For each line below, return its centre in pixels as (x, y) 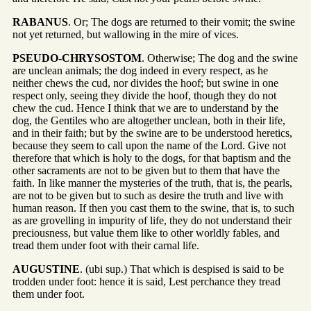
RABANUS (40, 22)
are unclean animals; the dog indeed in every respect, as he (140, 71)
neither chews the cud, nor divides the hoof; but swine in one (145, 83)
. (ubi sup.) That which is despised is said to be (182, 269)
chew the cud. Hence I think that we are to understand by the (145, 108)
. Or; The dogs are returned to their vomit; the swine (182, 22)
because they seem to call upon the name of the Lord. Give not (149, 146)
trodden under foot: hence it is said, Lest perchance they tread (146, 282)
